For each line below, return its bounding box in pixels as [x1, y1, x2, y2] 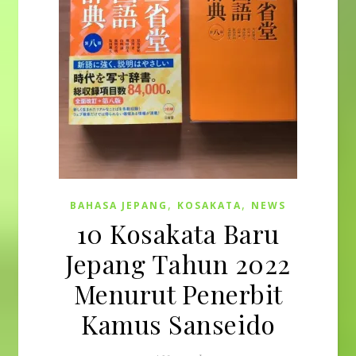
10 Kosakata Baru [76, 216, 280, 250]
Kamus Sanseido [81, 307, 275, 341]
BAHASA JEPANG [70, 199, 168, 212]
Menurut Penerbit [73, 277, 283, 311]
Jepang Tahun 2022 [65, 246, 291, 281]
